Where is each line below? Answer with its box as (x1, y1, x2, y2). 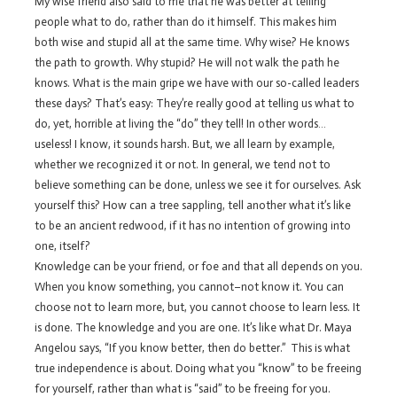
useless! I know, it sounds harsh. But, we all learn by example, (35, 136, 335, 151)
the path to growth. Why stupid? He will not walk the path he (35, 55, 339, 69)
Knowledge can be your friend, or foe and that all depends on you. (35, 259, 362, 273)
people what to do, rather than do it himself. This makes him (35, 14, 337, 28)
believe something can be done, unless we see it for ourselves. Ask (35, 177, 362, 191)
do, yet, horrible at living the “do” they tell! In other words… (35, 116, 326, 130)
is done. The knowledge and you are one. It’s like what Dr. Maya (35, 320, 352, 334)
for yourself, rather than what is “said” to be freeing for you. (35, 381, 331, 395)
